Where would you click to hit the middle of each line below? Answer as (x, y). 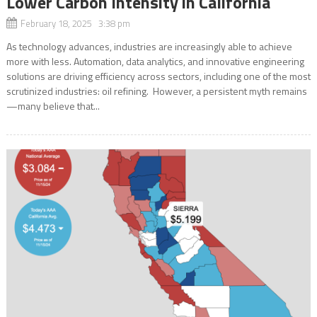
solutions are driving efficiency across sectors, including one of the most (158, 76)
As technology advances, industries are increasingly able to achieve (149, 46)
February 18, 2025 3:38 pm (75, 23)
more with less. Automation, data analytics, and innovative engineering (155, 61)
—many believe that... (53, 105)
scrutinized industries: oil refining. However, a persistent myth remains (156, 91)
